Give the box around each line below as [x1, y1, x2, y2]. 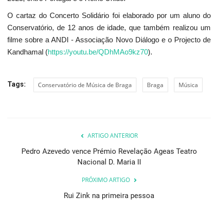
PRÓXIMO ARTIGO [81, 176, 130, 184]
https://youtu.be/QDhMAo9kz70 [48, 48, 148, 56]
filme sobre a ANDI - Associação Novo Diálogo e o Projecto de [7, 36, 211, 44]
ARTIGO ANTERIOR [87, 131, 138, 140]
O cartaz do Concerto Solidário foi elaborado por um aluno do [7, 11, 211, 20]
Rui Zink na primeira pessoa [64, 191, 154, 200]
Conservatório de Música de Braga [38, 81, 132, 90]
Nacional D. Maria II [77, 158, 141, 167]
